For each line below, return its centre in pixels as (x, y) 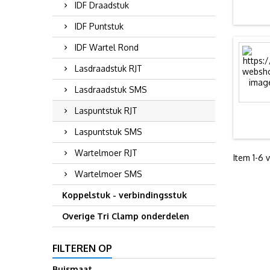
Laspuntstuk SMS (108, 132)
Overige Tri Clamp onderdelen (126, 216)
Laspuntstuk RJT (106, 111)
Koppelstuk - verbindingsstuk (124, 195)
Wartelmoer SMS (108, 174)
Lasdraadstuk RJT (108, 68)
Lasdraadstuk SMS (111, 89)
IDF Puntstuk (99, 26)
